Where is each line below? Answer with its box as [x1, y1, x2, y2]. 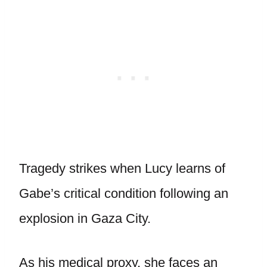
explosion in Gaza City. [19, 211, 154, 226]
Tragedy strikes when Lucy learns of [19, 161, 225, 176]
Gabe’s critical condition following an [19, 186, 228, 201]
